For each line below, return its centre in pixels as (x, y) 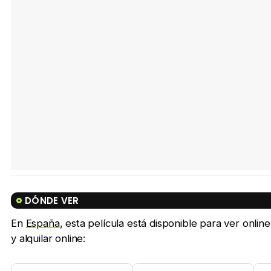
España (43, 224)
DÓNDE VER (52, 201)
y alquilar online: (48, 239)
